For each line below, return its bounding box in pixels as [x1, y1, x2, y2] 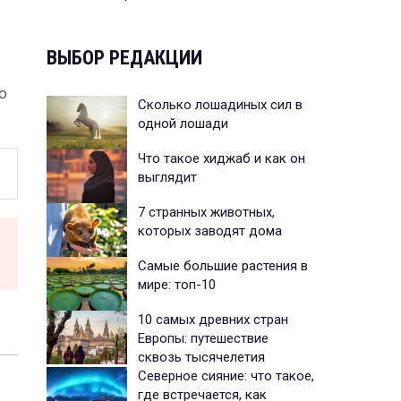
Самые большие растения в [138, 257, 308, 274]
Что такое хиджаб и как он [138, 149, 305, 166]
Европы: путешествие [138, 329, 269, 346]
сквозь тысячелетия [138, 348, 265, 365]
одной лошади [138, 115, 228, 132]
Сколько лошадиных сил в [138, 96, 303, 113]
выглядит [138, 168, 197, 185]
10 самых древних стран [138, 311, 288, 328]
